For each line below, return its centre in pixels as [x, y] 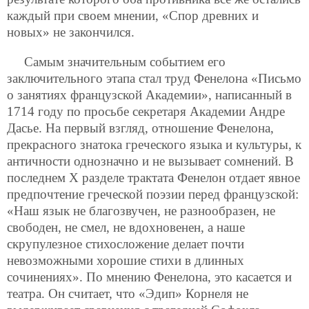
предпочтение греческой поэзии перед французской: [153, 194]
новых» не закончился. [71, 32]
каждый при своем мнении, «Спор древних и [133, 15]
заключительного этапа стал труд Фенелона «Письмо [154, 78]
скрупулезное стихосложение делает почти [126, 243]
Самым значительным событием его [125, 61]
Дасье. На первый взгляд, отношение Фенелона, [140, 128]
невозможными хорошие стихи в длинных [126, 260]
